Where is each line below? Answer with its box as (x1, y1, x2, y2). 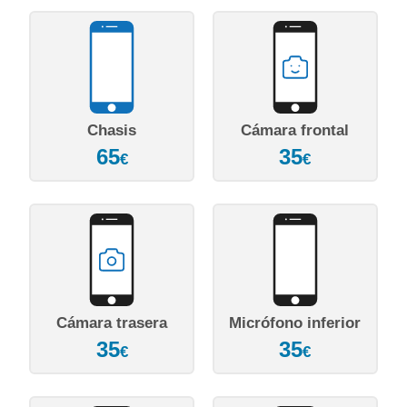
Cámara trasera (56, 313, 168, 332)
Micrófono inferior (229, 313, 362, 332)
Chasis (87, 122, 137, 140)
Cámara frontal (241, 122, 350, 140)
